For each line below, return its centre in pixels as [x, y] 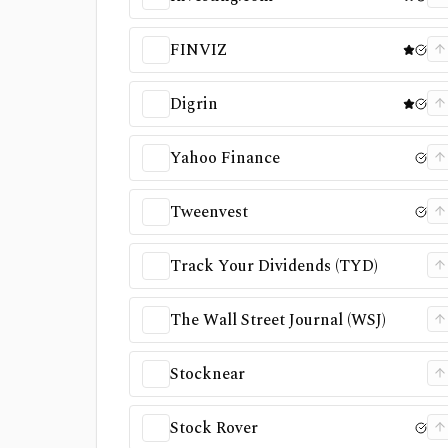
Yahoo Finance [225, 158]
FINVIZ [199, 50]
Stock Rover [214, 428]
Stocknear [207, 374]
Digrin [194, 104]
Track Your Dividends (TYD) [274, 266]
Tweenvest [209, 212]
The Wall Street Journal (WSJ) [278, 320]
